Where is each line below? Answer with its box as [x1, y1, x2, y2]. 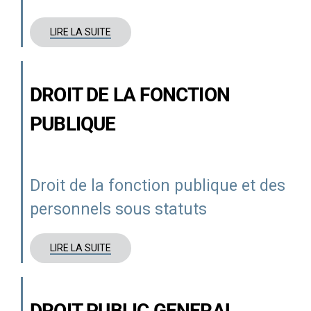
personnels [29, 199, 111, 219]
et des [237, 176, 285, 195]
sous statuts [110, 199, 207, 219]
